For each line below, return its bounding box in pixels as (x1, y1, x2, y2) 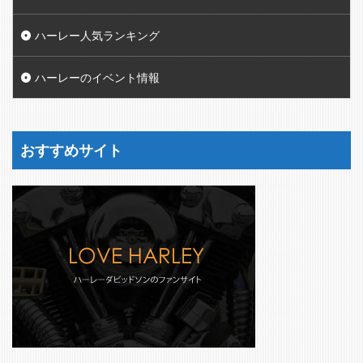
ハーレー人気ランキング (35, 28, 160, 42)
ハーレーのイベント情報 (35, 70, 160, 84)
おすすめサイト (20, 140, 122, 159)
